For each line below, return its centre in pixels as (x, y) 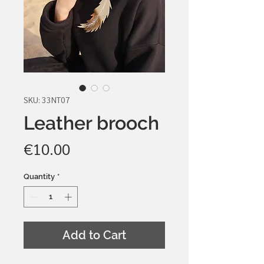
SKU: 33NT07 (47, 100)
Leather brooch (91, 123)
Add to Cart (94, 235)
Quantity (39, 177)
